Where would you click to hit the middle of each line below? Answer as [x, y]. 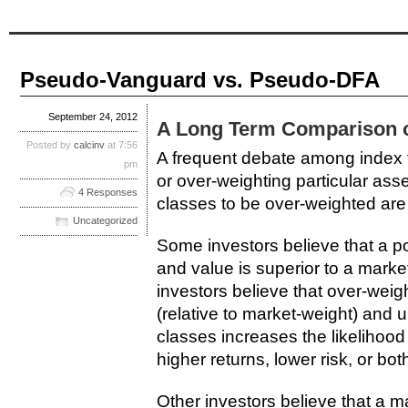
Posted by [50, 145]
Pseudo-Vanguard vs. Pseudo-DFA [200, 79]
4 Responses [108, 193]
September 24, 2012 [93, 117]
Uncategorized [105, 221]
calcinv [89, 145]
